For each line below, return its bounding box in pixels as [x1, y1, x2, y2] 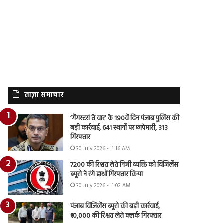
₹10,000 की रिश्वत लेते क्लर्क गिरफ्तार [70, 210, 162, 222]
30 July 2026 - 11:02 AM [76, 181, 131, 190]
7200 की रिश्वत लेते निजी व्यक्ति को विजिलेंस [70, 159, 179, 171]
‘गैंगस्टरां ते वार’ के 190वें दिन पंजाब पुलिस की [70, 112, 180, 124]
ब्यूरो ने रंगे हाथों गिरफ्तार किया [70, 168, 143, 180]
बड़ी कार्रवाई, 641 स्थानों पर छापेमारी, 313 [70, 122, 168, 134]
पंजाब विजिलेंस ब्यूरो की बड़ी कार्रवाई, [70, 200, 160, 212]
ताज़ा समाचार [24, 89, 64, 101]
